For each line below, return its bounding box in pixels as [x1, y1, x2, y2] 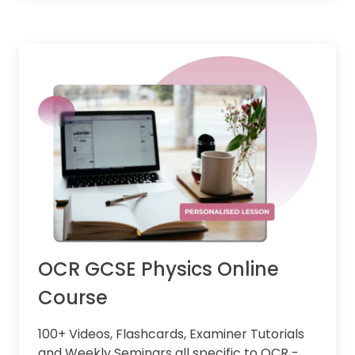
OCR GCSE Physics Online [38, 256, 279, 283]
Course [38, 284, 108, 311]
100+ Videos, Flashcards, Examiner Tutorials [38, 325, 304, 344]
